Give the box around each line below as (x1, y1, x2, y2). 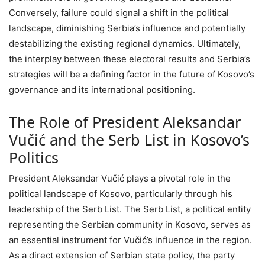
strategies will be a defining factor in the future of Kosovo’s (9, 68, 254, 80)
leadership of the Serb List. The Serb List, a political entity (9, 203, 251, 215)
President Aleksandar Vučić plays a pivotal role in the (9, 172, 231, 184)
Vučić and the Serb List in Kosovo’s (9, 129, 250, 150)
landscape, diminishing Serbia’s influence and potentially (9, 22, 245, 34)
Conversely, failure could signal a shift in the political (9, 7, 229, 18)
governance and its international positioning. (9, 83, 195, 95)
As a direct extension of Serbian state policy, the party (9, 249, 235, 261)
